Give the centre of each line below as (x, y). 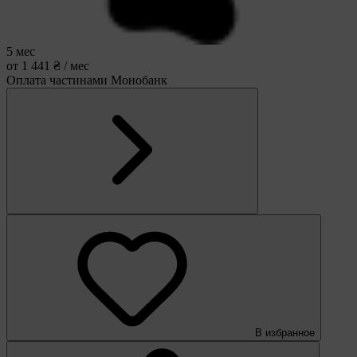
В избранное (285, 332)
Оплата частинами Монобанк (87, 80)
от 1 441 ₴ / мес (48, 65)
